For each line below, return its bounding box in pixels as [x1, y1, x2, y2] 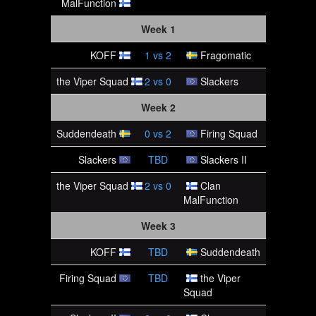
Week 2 [140, 100, 176, 114]
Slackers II [200, 152, 247, 166]
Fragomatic [200, 48, 251, 62]
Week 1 [140, 22, 176, 36]
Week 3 [140, 219, 176, 233]
